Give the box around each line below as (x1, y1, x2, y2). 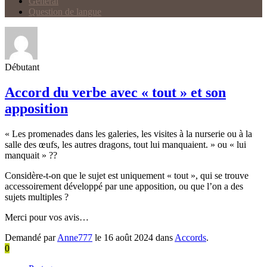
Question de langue (29, 7, 101, 17)
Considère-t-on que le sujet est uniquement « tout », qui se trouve (5, 170, 249, 181)
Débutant (5, 62, 39, 72)
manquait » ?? (5, 150, 57, 160)
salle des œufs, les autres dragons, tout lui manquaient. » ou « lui (5, 139, 246, 150)
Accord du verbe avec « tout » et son (5, 84, 226, 100)
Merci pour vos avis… (5, 212, 89, 222)
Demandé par (5, 232, 57, 243)
